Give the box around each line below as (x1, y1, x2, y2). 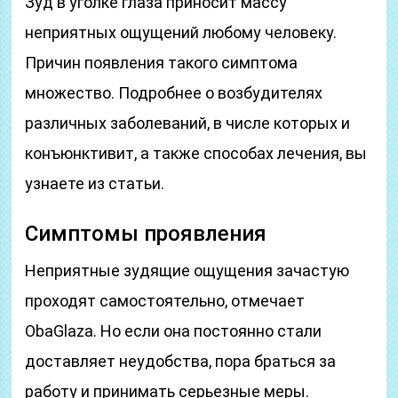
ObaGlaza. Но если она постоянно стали (25, 322, 322, 340)
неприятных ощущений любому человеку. (25, 23, 338, 42)
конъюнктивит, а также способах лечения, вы (25, 144, 368, 163)
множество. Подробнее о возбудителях (25, 84, 323, 102)
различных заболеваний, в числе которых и (25, 114, 351, 132)
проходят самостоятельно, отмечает (25, 291, 306, 310)
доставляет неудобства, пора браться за (25, 352, 337, 370)
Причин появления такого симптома (25, 53, 298, 72)
